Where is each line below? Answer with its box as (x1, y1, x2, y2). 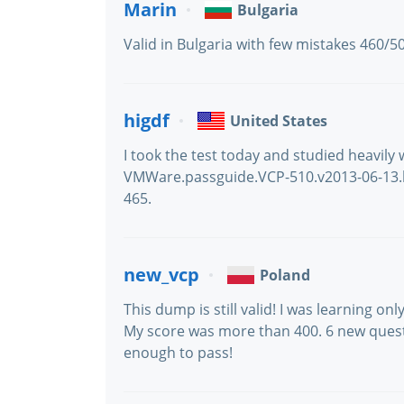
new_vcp (124, 262, 199, 287)
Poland (260, 265, 310, 285)
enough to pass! (124, 343, 233, 363)
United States (230, 111, 327, 131)
